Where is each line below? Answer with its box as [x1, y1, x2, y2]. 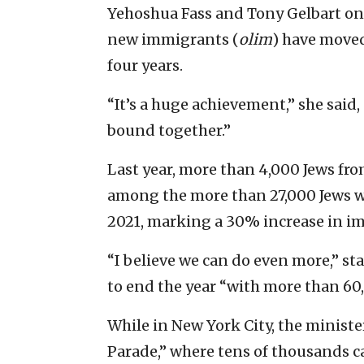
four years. [107, 55, 183, 75]
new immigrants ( [107, 29, 239, 49]
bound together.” [107, 120, 231, 140]
